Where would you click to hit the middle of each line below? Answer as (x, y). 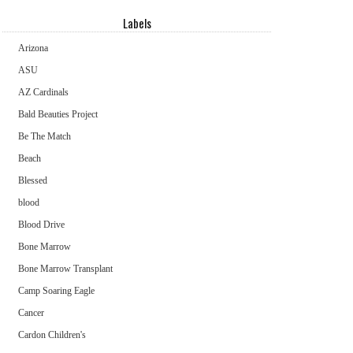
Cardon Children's (52, 334)
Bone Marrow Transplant (66, 268)
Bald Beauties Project (58, 114)
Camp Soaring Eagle (57, 290)
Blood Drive (42, 224)
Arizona (33, 48)
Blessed (33, 180)
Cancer (32, 312)
